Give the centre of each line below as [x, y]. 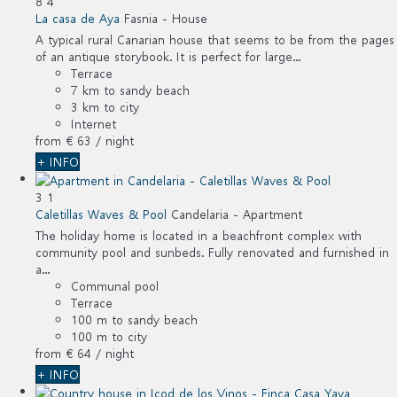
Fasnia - [148, 18]
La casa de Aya [78, 18]
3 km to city [105, 106]
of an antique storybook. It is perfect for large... [168, 56]
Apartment [272, 214]
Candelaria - [207, 214]
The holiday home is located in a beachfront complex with [198, 235]
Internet [93, 123]
